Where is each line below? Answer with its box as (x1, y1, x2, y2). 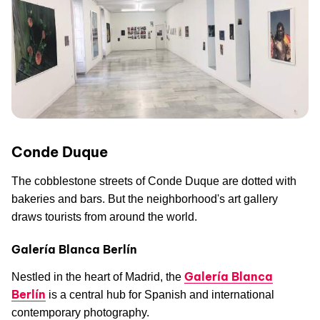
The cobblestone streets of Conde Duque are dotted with (11, 174, 296, 187)
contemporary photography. (11, 306, 149, 319)
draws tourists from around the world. (11, 210, 197, 223)
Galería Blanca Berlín (11, 241, 137, 256)
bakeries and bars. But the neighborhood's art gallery (11, 192, 278, 205)
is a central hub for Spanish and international (46, 288, 274, 301)
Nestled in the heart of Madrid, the (11, 270, 184, 283)
